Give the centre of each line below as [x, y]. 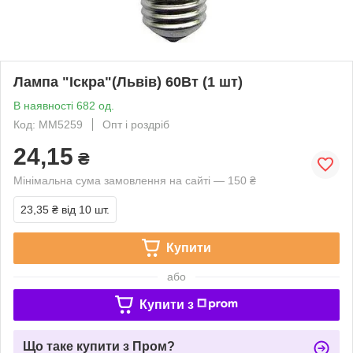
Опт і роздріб [136, 124]
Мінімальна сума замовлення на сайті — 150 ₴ [135, 180]
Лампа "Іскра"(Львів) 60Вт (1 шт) [128, 82]
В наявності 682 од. [64, 105]
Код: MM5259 [48, 124]
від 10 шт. [85, 209]
